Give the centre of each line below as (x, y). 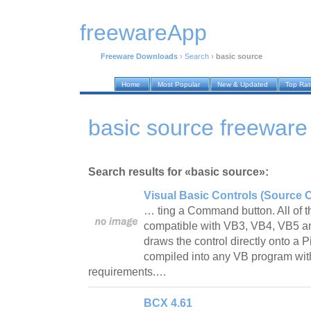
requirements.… (129, 271)
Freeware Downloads (139, 57)
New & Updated (243, 85)
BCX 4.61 (168, 303)
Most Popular (179, 85)
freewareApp (143, 33)
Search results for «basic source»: (178, 171)
